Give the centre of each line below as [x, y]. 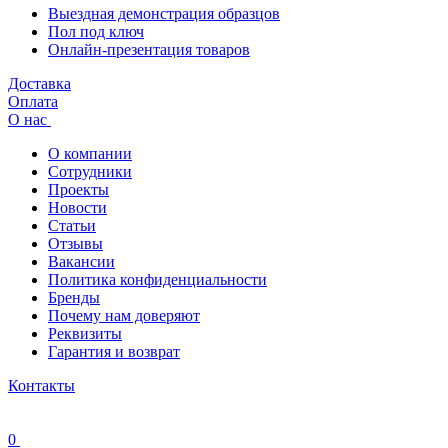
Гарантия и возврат [114, 351]
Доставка [39, 83]
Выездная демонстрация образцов [164, 13]
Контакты [41, 385]
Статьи [72, 225]
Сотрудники [90, 171]
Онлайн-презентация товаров [149, 49]
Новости [77, 207]
